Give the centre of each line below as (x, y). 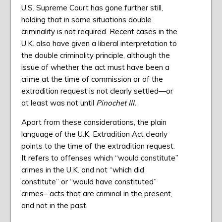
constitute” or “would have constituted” (89, 182)
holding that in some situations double (86, 20)
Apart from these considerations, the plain (94, 122)
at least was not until (58, 103)
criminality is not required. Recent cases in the (99, 32)
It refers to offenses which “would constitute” (100, 158)
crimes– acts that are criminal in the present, (97, 194)
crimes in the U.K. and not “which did (83, 170)
